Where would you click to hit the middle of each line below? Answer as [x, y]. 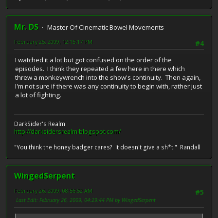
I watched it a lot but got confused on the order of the [93, 60]
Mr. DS [26, 27]
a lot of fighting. [39, 95]
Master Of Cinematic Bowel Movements [106, 27]
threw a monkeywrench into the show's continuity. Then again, [108, 78]
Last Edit [26, 200]
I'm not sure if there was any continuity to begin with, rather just [109, 86]
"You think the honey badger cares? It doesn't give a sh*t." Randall [107, 147]
